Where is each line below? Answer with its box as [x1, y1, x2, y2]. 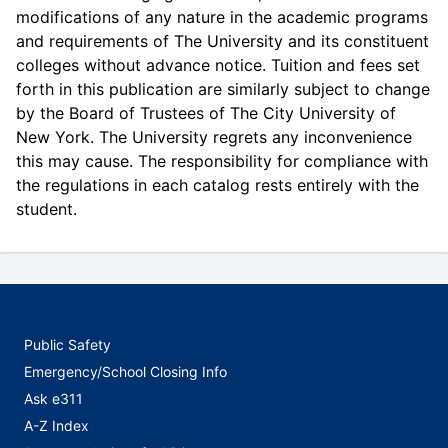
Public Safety [24, 336, 111, 353]
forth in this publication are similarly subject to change [16, 78, 430, 99]
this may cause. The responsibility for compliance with [16, 150, 428, 171]
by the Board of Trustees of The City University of [16, 102, 396, 123]
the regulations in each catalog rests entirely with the [16, 174, 419, 195]
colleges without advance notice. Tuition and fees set [16, 54, 420, 75]
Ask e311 [24, 390, 83, 407]
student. [16, 198, 77, 219]
